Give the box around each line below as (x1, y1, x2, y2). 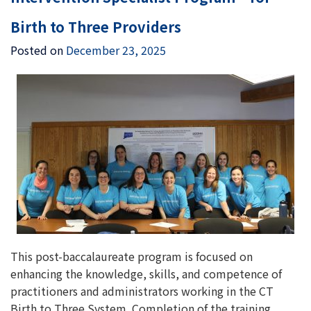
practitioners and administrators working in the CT (10, 283, 274, 299)
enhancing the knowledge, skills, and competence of (10, 265, 282, 282)
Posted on (10, 42, 66, 58)
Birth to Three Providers (10, 17, 181, 37)
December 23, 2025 (66, 42, 166, 58)
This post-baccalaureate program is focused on (10, 248, 253, 264)
